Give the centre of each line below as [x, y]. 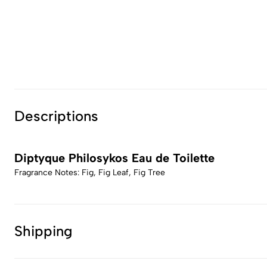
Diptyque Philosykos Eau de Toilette [114, 158]
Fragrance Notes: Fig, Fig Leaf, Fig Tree [90, 173]
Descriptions [56, 116]
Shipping [44, 231]
